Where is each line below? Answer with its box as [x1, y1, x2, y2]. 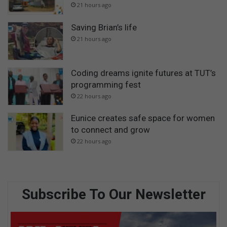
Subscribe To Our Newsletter [21, 185, 206, 203]
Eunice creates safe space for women [71, 113, 215, 124]
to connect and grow [71, 125, 150, 135]
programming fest [71, 79, 141, 90]
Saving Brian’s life [71, 22, 137, 33]
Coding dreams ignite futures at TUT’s [71, 67, 216, 78]
